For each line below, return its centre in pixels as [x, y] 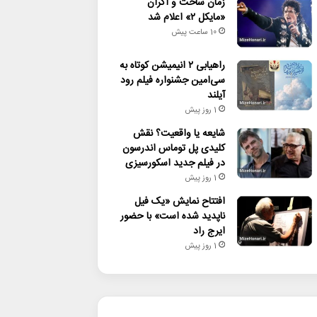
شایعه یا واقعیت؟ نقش [179, 134]
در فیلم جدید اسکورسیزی [175, 163]
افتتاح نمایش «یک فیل [179, 202]
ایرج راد [209, 231]
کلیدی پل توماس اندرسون [173, 149]
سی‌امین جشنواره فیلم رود [172, 81]
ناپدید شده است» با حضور [172, 217]
